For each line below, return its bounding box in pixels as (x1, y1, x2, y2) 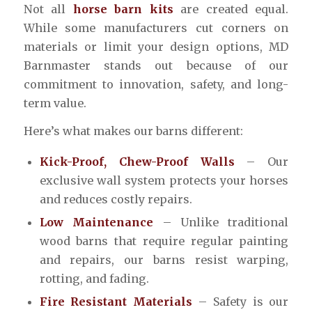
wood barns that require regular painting (39, 234, 289, 249)
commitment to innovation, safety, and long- (23, 77, 289, 91)
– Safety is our (192, 295, 289, 309)
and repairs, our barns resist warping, (39, 253, 289, 267)
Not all (23, 1, 73, 16)
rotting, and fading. (39, 272, 149, 286)
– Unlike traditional (153, 215, 289, 230)
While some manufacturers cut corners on (23, 20, 289, 35)
